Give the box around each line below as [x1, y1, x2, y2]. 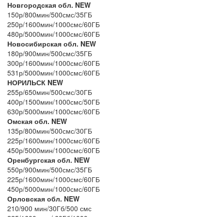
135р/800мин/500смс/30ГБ [7, 125, 94, 136]
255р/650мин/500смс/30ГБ [7, 87, 98, 97]
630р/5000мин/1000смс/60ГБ [7, 106, 100, 116]
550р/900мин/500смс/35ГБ [7, 164, 94, 174]
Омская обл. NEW [7, 116, 67, 126]
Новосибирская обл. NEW [7, 38, 96, 48]
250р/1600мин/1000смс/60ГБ [7, 19, 100, 29]
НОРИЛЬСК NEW [7, 77, 71, 87]
